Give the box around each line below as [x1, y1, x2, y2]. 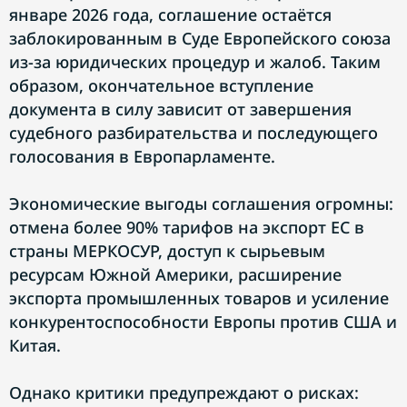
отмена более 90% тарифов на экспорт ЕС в [9, 216, 364, 238]
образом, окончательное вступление [9, 74, 313, 96]
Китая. [9, 334, 61, 356]
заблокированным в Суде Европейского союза [9, 27, 391, 49]
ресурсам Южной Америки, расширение [9, 263, 342, 285]
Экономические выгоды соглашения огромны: [9, 193, 393, 214]
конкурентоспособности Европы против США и [9, 311, 397, 333]
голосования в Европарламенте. [9, 145, 275, 167]
